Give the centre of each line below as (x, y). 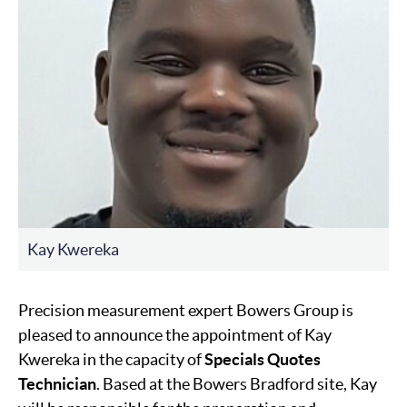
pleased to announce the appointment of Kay (175, 334)
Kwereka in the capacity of (111, 359)
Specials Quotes (263, 359)
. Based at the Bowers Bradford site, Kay (237, 383)
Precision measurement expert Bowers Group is (186, 310)
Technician (57, 383)
